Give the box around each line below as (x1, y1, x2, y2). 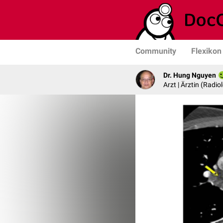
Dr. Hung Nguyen (163, 71, 216, 79)
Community (135, 46, 176, 56)
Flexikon (191, 46, 222, 56)
